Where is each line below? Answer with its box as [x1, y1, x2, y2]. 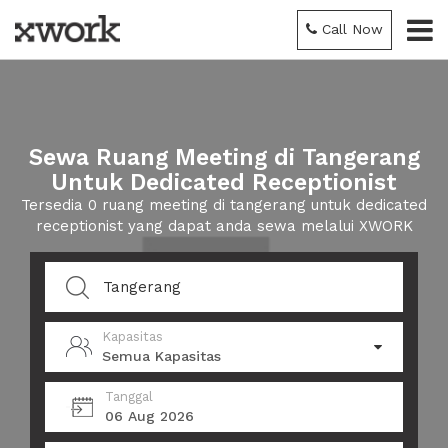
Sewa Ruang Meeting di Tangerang [28, 144, 420, 171]
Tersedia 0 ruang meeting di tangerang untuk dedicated [21, 196, 427, 214]
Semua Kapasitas [102, 348, 221, 364]
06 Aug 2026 [105, 408, 194, 424]
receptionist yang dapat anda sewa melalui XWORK [35, 217, 413, 235]
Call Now [322, 21, 383, 37]
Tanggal [105, 389, 153, 404]
